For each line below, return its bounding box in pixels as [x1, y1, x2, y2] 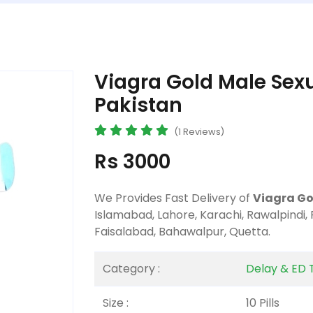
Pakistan [94, 91, 182, 119]
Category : [103, 260, 160, 277]
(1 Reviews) [174, 125, 224, 138]
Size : [103, 294, 129, 311]
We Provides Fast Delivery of [94, 189, 253, 206]
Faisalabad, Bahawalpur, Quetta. [94, 223, 270, 240]
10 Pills [246, 294, 279, 311]
